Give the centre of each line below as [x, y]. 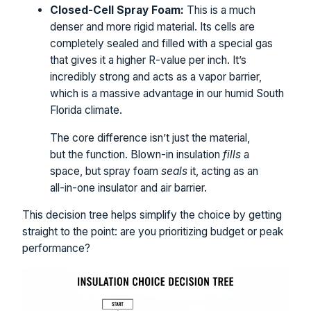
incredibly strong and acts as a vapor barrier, [156, 77]
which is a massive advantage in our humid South [167, 94]
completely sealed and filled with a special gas [161, 44]
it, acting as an [223, 171]
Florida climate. [86, 110]
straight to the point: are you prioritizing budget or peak [153, 232]
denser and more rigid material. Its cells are [152, 27]
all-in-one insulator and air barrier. [128, 187]
